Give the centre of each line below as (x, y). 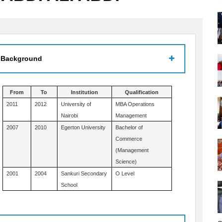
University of (76, 104)
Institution (84, 92)
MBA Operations (135, 104)
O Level (125, 173)
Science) (126, 161)
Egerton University (83, 127)
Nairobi (69, 115)
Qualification (141, 92)
